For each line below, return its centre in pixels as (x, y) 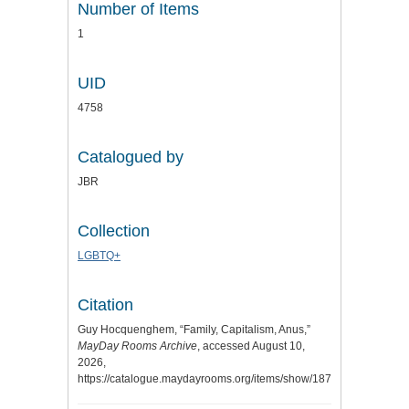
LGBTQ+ (99, 255)
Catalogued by (131, 157)
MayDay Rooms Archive (137, 346)
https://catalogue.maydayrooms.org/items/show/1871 (208, 378)
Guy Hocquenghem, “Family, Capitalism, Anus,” (194, 329)
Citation (105, 304)
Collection (114, 231)
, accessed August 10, (251, 346)
